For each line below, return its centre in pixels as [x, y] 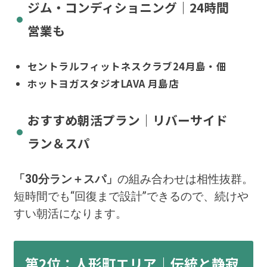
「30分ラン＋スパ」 [65, 179]
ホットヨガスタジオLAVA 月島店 [103, 84]
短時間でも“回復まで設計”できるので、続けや [131, 196]
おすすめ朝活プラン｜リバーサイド [127, 119]
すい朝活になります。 [70, 213]
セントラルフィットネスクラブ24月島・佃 [127, 66]
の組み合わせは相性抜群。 [185, 179]
